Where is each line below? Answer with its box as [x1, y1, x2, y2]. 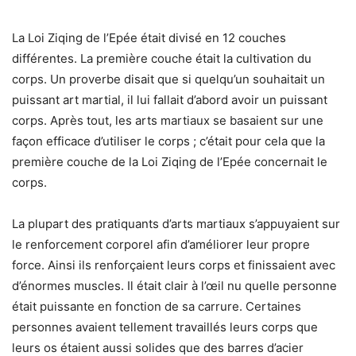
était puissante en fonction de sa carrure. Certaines [12, 299, 301, 315]
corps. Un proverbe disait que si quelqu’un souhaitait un [12, 72, 325, 87]
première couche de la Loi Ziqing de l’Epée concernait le [12, 154, 327, 170]
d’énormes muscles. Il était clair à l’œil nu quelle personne [12, 278, 337, 294]
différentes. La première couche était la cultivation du [12, 51, 311, 67]
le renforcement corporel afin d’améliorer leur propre [12, 237, 310, 253]
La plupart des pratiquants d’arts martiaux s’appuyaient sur [12, 216, 340, 232]
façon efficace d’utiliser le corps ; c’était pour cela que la [12, 133, 325, 149]
